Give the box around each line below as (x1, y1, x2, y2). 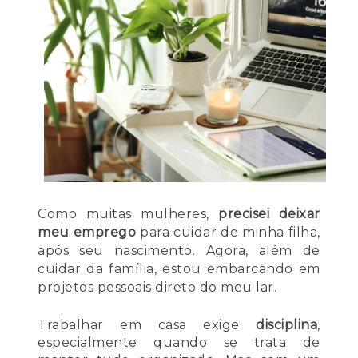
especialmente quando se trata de (38, 335, 320, 351)
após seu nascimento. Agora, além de (38, 243, 320, 259)
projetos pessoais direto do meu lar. (38, 280, 277, 296)
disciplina (256, 317, 318, 333)
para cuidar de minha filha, (136, 225, 320, 241)
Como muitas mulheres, (38, 206, 219, 222)
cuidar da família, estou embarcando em (38, 261, 320, 277)
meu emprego (38, 225, 137, 241)
